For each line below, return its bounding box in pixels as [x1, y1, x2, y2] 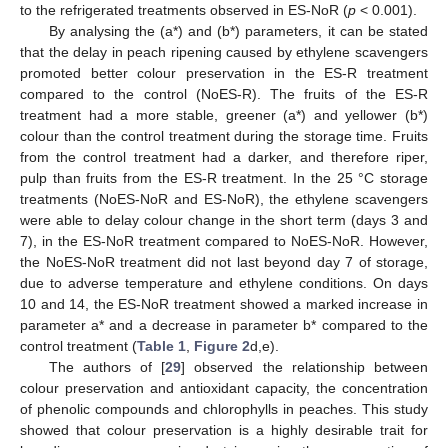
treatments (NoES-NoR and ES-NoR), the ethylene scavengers [20, 190, 428, 207]
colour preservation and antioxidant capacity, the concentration [20, 379, 428, 396]
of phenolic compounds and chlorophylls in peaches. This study [20, 400, 428, 417]
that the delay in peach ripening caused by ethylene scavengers [20, 43, 428, 60]
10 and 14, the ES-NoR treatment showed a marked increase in [20, 295, 428, 312]
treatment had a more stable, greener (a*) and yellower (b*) [20, 106, 428, 123]
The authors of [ [48, 358, 166, 375]
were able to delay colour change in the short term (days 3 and [20, 211, 428, 228]
